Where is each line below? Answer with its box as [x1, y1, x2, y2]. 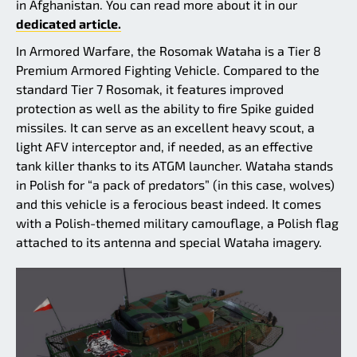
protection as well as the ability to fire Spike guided [16, 100, 314, 116]
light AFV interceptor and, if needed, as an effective [16, 139, 313, 155]
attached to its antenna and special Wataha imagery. [16, 234, 322, 250]
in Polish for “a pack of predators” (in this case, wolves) [16, 177, 335, 193]
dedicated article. [16, 16, 121, 32]
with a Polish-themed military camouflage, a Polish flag [16, 215, 339, 231]
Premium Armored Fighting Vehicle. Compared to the [16, 62, 320, 78]
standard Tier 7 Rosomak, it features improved [16, 81, 284, 97]
